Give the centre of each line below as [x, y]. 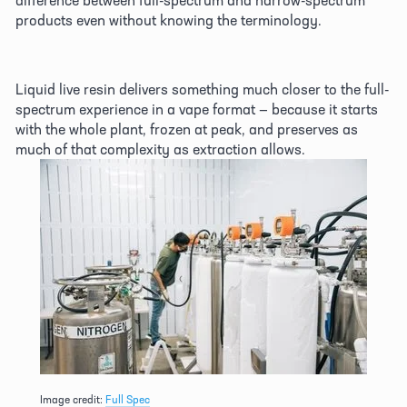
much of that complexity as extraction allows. [162, 149]
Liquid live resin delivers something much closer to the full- [202, 89]
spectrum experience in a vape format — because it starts [197, 109]
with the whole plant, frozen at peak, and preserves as [187, 129]
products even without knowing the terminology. [170, 20]
